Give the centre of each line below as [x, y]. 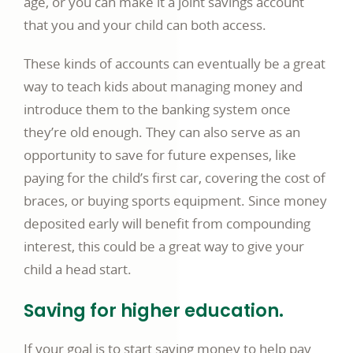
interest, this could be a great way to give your [164, 247]
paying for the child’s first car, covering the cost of [175, 178]
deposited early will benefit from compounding [167, 224]
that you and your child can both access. [145, 25]
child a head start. [78, 269]
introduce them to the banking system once [157, 110]
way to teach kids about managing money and [163, 87]
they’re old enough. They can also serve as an [162, 132]
